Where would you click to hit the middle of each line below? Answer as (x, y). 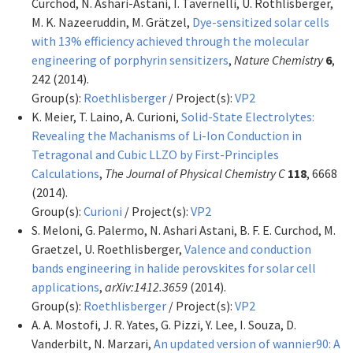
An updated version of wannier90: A (247, 343)
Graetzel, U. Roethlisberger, (108, 249)
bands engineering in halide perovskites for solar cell (174, 268)
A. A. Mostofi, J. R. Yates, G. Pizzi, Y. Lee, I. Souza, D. (164, 324)
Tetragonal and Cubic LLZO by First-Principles (155, 154)
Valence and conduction (248, 249)
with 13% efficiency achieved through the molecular (170, 41)
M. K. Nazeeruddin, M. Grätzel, (112, 22)
